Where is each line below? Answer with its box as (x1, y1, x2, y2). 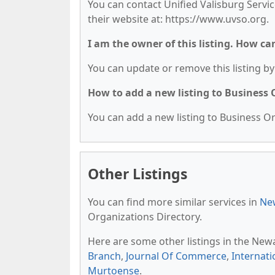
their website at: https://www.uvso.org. (88, 12, 269, 26)
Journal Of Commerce (126, 249, 227, 263)
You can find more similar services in (88, 195, 260, 209)
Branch (88, 249, 121, 263)
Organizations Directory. (88, 210, 202, 223)
